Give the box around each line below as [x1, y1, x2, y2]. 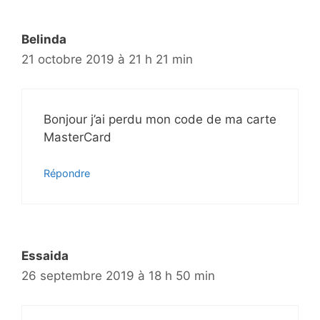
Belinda [21, 32, 66, 47]
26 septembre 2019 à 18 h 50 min [21, 269, 215, 284]
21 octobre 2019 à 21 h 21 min [21, 52, 193, 67]
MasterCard [44, 129, 111, 144]
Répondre [44, 167, 90, 180]
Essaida [21, 249, 69, 264]
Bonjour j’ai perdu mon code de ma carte [44, 111, 276, 126]
